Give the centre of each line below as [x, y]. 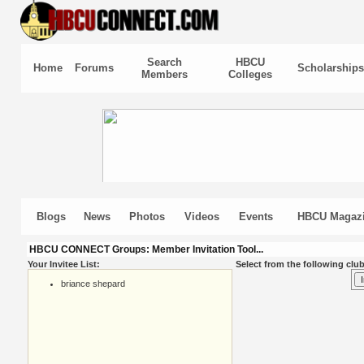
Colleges [250, 74]
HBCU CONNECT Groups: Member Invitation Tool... [146, 249]
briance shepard [93, 284]
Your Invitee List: [63, 264]
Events [256, 217]
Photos [147, 217]
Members [164, 74]
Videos [202, 217]
